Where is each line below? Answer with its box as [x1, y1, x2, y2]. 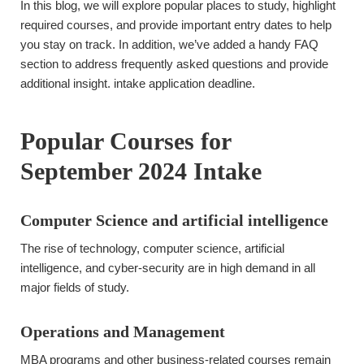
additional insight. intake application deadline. [20, 76, 255, 90]
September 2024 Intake [20, 158, 262, 184]
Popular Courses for [20, 128, 231, 154]
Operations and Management [20, 323, 225, 340]
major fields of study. [20, 280, 129, 294]
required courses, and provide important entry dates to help [20, 18, 331, 32]
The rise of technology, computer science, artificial [20, 241, 284, 255]
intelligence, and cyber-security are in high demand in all [20, 261, 315, 275]
